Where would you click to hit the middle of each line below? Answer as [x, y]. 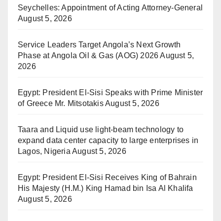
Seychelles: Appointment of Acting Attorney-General [110, 8]
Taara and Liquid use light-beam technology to [101, 130]
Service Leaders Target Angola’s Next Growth [99, 45]
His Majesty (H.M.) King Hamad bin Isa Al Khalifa [106, 188]
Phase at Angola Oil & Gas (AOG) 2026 [88, 56]
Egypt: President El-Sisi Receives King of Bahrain [107, 178]
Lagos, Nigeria [44, 151]
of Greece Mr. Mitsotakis [61, 104]
